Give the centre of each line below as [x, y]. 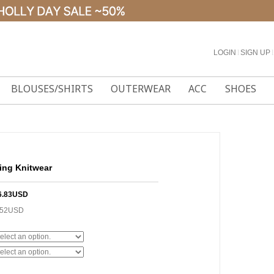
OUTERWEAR [141, 89]
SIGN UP [255, 53]
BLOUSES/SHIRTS [52, 89]
